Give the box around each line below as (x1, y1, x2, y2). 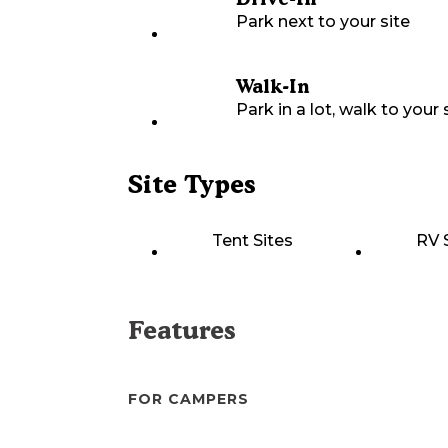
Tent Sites (212, 231, 293, 251)
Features (128, 315, 236, 346)
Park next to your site (236, 12, 410, 32)
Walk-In (236, 75, 309, 99)
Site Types (128, 169, 256, 200)
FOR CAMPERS (128, 390, 249, 409)
